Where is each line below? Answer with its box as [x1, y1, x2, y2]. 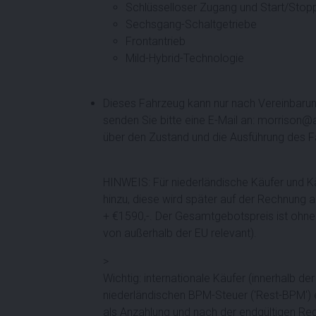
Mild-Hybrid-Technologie [126, 51, 244, 65]
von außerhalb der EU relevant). [103, 226, 257, 240]
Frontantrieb [126, 34, 186, 48]
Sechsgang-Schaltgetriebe [126, 17, 257, 31]
